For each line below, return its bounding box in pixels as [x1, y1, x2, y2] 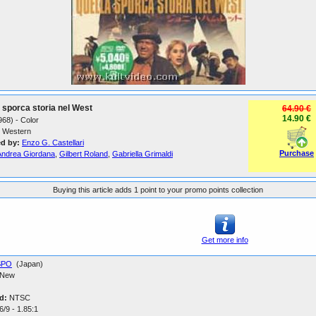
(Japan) [12, 260, 43, 268]
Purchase [279, 149, 314, 157]
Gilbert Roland [59, 150, 108, 158]
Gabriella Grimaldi [112, 150, 173, 158]
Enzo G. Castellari [22, 138, 84, 147]
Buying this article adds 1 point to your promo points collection [53, 186, 263, 194]
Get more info [201, 236, 248, 244]
